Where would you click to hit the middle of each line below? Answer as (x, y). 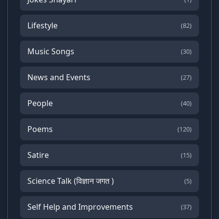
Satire (38, 155)
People (40, 103)
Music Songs (51, 51)
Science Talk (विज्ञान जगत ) (71, 181)
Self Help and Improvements (80, 207)
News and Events (59, 77)
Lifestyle (43, 25)
